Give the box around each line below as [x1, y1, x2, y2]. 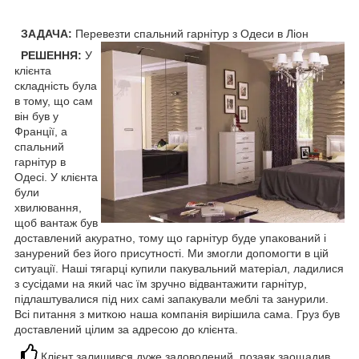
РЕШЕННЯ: [14, 49, 82, 63]
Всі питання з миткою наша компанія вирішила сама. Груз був [14, 308, 340, 321]
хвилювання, [14, 201, 82, 215]
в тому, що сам [14, 95, 93, 108]
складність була [14, 79, 97, 93]
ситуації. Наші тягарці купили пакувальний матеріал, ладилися [14, 262, 344, 276]
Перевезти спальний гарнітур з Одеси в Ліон [72, 27, 309, 41]
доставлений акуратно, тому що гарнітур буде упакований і [14, 232, 326, 245]
